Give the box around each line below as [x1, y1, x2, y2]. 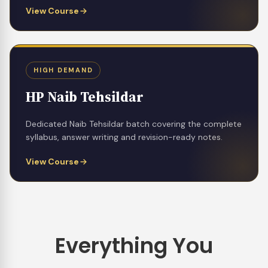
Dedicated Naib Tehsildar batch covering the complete [26, 118, 242, 129]
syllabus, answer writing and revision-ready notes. [26, 131, 223, 142]
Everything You [54, 230, 213, 260]
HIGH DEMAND [33, 65, 93, 74]
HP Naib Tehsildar [26, 87, 144, 106]
